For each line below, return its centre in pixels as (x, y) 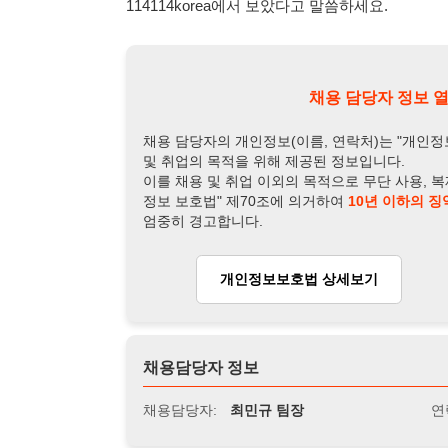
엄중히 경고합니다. (176, 17)
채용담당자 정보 (175, 143)
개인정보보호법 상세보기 (260, 67)
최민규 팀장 (232, 182)
